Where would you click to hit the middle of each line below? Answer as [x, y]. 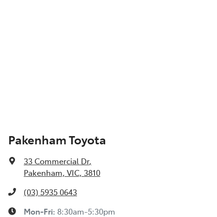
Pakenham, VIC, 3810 [62, 173]
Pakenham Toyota [57, 139]
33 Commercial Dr [56, 161]
